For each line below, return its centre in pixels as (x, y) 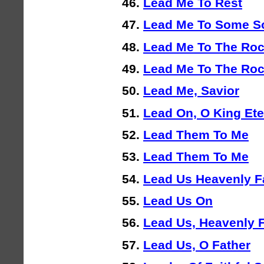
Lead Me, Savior (191, 91)
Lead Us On (178, 201)
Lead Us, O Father (197, 245)
